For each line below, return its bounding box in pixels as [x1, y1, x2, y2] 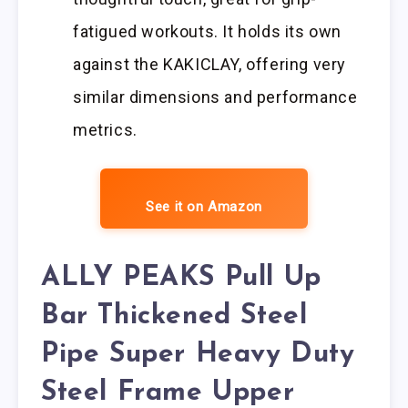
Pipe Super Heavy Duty [41, 340, 355, 369]
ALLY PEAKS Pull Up [41, 263, 321, 292]
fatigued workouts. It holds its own [73, 21, 342, 41]
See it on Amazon [146, 198, 262, 215]
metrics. [73, 119, 138, 139]
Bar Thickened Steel [41, 301, 308, 331]
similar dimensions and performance [73, 87, 358, 107]
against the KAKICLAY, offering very [73, 54, 347, 74]
